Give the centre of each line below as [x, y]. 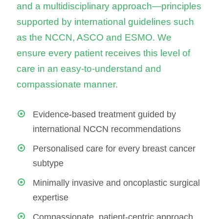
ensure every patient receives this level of [103, 53]
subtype [48, 163]
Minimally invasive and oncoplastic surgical [116, 183]
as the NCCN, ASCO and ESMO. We [94, 37]
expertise [51, 197]
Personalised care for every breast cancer [114, 149]
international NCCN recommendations [107, 129]
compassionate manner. [67, 84]
